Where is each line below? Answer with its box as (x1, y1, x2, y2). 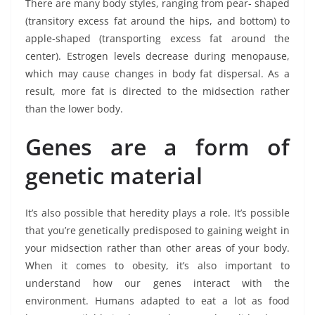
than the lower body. (25, 101, 123, 115)
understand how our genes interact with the (25, 276, 290, 290)
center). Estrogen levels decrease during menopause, (25, 49, 290, 63)
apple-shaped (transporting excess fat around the (25, 31, 290, 45)
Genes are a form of (25, 131, 290, 162)
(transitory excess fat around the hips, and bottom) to (25, 13, 290, 27)
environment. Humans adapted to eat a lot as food (25, 293, 290, 307)
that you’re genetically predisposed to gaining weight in (25, 223, 290, 237)
